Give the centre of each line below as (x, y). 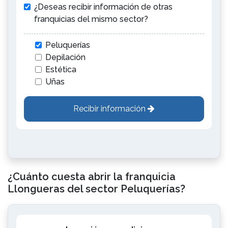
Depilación (65, 57)
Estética (61, 69)
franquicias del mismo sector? (91, 19)
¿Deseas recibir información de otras (103, 7)
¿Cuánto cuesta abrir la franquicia (92, 177)
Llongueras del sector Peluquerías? (96, 189)
